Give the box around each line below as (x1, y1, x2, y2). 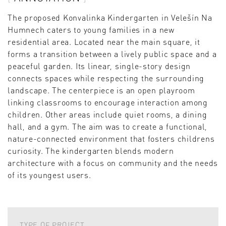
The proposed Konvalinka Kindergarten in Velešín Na (8, 12, 212, 23)
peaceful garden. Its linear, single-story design (8, 61, 191, 72)
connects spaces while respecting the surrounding (8, 73, 204, 84)
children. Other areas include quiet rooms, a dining (8, 109, 207, 120)
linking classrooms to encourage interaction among (8, 97, 208, 108)
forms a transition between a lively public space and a (8, 48, 217, 60)
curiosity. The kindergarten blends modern (8, 145, 174, 156)
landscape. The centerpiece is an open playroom (8, 85, 195, 96)
